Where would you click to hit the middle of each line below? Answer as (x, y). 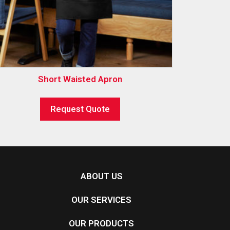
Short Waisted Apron (80, 79)
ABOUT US (101, 176)
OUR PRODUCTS (102, 223)
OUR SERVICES (102, 199)
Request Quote (80, 109)
